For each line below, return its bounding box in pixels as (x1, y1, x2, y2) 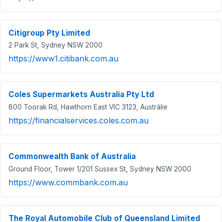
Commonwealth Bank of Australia (8, 151, 136, 161)
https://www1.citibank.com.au (8, 54, 118, 64)
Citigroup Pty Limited (8, 28, 90, 38)
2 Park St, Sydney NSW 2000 (8, 41, 103, 50)
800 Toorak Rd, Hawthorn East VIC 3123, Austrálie (8, 103, 167, 111)
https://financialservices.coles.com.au (8, 115, 149, 125)
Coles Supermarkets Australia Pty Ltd (8, 90, 154, 100)
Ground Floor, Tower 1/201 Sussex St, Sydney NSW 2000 (8, 165, 191, 173)
